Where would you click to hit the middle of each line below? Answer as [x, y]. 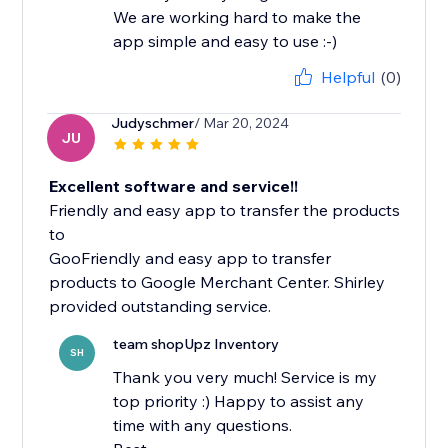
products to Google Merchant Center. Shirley [217, 282]
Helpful [347, 77]
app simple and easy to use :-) [225, 41]
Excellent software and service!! [174, 186]
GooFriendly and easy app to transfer [190, 258]
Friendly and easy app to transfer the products [225, 210]
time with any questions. [203, 425]
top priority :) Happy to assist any [239, 401]
